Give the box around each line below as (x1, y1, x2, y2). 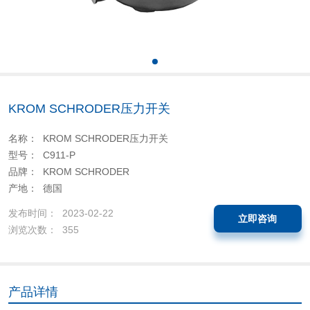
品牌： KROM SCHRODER (8, 166, 129, 178)
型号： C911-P (8, 149, 75, 161)
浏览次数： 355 (8, 224, 79, 235)
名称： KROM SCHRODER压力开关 (8, 133, 168, 145)
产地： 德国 (8, 183, 62, 194)
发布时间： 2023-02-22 (8, 207, 113, 219)
